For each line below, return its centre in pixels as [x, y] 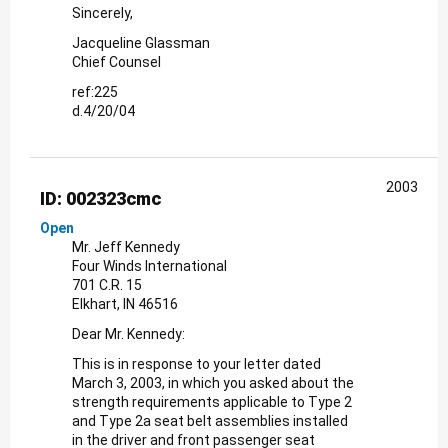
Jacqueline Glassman [141, 42]
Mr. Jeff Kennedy [126, 246]
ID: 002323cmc [100, 198]
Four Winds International [149, 265]
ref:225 [95, 91]
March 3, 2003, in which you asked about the [213, 382]
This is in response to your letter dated [196, 363]
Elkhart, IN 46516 [125, 303]
